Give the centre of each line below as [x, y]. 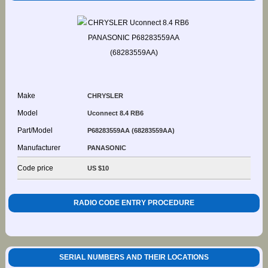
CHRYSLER [105, 95]
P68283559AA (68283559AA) [131, 130]
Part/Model [35, 130]
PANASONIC [106, 147]
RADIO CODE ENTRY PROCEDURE [134, 202]
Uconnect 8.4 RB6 [115, 113]
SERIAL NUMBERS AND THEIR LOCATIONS [134, 258]
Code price [35, 168]
